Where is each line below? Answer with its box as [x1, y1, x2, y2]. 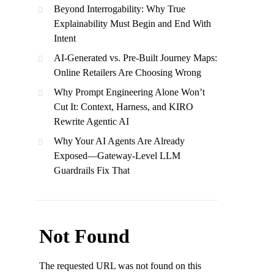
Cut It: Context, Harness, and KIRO [54, 101, 193, 112]
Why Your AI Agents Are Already [54, 135, 185, 146]
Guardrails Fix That [54, 165, 130, 176]
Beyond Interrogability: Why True [54, 3, 185, 14]
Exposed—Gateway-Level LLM [54, 150, 180, 161]
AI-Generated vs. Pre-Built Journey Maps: [54, 52, 217, 63]
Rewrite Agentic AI [54, 116, 129, 127]
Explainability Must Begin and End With [54, 18, 211, 29]
